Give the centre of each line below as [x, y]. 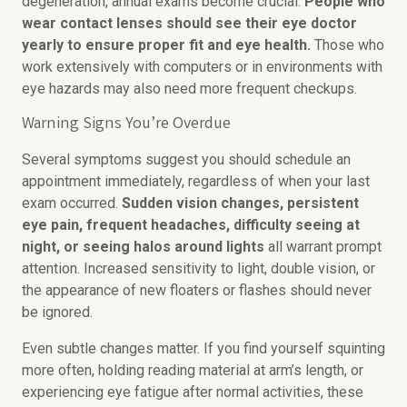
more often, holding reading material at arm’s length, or [193, 370]
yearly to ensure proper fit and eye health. [166, 45]
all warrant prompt [323, 247]
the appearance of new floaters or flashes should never [197, 290]
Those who [347, 45]
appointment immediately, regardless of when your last [196, 181]
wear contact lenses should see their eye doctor [189, 23]
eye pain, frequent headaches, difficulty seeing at [191, 225]
